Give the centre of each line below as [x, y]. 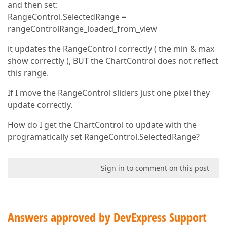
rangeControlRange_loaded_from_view [82, 29]
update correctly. [40, 105]
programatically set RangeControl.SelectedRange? [104, 137]
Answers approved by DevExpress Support [107, 217]
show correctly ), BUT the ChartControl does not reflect [113, 61]
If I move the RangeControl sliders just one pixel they [109, 93]
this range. [28, 73]
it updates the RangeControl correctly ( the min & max [111, 49]
